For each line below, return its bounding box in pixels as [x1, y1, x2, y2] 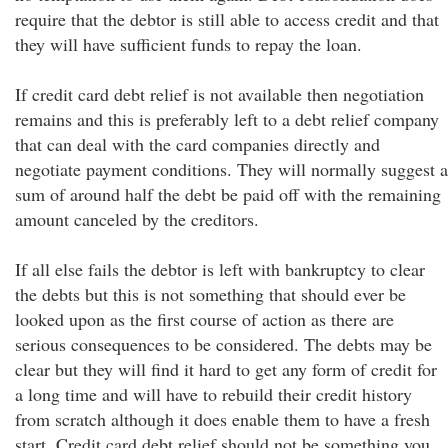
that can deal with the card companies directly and [15, 132, 380, 156]
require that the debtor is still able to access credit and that [15, 7, 439, 31]
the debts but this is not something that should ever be [15, 282, 406, 306]
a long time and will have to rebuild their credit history [15, 382, 412, 406]
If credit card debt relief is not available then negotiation [15, 82, 424, 106]
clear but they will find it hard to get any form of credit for [15, 357, 437, 381]
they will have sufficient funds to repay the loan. [15, 32, 362, 56]
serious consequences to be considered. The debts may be [15, 332, 432, 356]
